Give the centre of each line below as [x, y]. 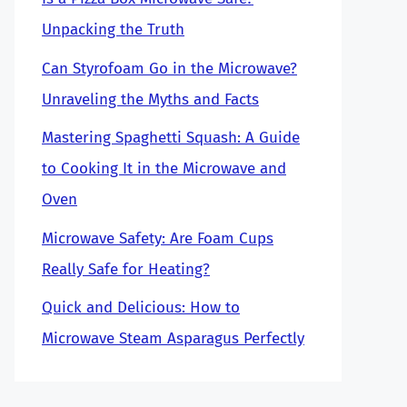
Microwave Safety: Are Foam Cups [158, 238]
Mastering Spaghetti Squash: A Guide [171, 138]
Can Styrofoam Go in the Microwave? [169, 68]
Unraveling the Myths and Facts [150, 99]
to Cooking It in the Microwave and [164, 169]
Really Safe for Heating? [126, 269]
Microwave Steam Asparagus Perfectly [173, 338]
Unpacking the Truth [113, 30]
